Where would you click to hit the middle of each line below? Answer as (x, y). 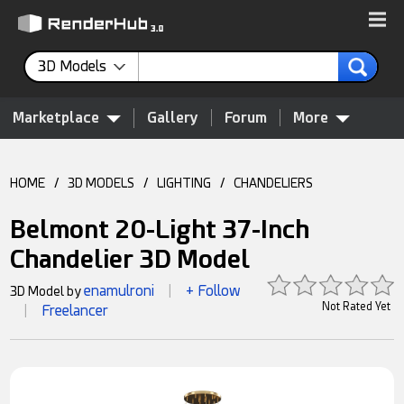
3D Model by (47, 291)
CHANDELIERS (274, 183)
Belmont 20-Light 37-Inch (160, 230)
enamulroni (119, 291)
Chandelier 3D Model (130, 259)
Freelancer (75, 311)
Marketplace (56, 118)
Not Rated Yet (356, 307)
